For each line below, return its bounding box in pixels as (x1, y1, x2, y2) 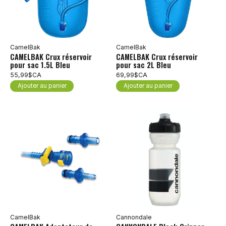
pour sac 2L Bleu (116, 60, 171, 71)
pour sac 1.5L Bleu (10, 60, 70, 71)
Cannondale (116, 213, 152, 221)
